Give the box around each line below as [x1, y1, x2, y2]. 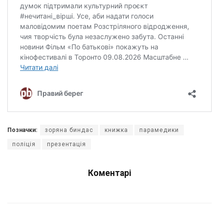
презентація [47, 140, 86, 148]
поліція [12, 140, 36, 148]
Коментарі [88, 168, 131, 178]
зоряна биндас [45, 126, 93, 133]
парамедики [139, 126, 179, 133]
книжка [105, 126, 128, 133]
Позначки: [7, 126, 37, 133]
